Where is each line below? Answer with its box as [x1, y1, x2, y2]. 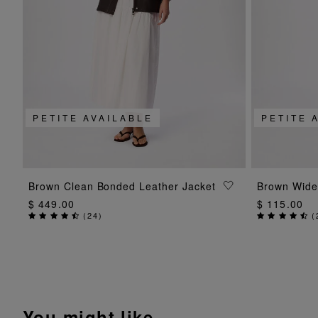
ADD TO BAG [92, 178, 177, 192]
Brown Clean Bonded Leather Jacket [28, 179, 216, 194]
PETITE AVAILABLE [33, 111, 153, 124]
